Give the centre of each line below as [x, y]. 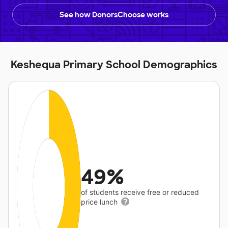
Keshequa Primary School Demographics [114, 65]
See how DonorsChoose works [114, 15]
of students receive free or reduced [140, 192]
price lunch [101, 202]
